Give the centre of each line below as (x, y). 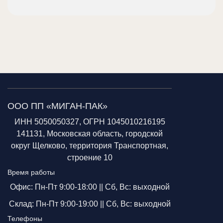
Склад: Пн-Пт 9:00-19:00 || (57, 204)
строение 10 (90, 158)
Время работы (31, 172)
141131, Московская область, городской (90, 134)
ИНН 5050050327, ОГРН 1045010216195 (90, 122)
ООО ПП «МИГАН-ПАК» (57, 106)
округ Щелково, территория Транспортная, (90, 146)
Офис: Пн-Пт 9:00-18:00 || (57, 187)
